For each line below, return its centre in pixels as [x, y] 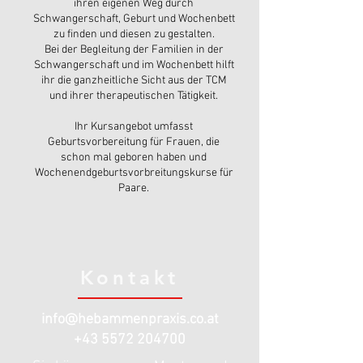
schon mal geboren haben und [134, 158]
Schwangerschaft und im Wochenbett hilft [134, 65]
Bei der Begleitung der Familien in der [134, 50]
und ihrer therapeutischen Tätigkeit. [134, 96]
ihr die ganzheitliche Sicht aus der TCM [134, 81]
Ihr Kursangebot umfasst [134, 127]
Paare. [134, 188]
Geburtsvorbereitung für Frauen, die [134, 142]
